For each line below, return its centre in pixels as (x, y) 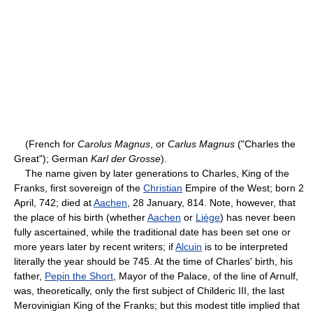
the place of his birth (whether (81, 217)
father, (29, 276)
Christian (163, 188)
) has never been (258, 217)
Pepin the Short (79, 276)
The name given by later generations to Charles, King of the (152, 173)
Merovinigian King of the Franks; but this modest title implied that (157, 305)
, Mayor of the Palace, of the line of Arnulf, (206, 276)
